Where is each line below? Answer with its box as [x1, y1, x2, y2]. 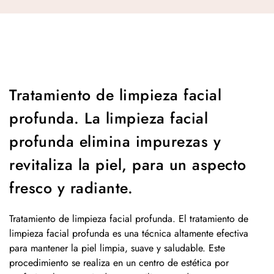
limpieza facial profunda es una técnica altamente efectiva [9, 226, 248, 240]
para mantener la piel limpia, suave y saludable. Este [9, 241, 225, 255]
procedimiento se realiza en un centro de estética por [9, 256, 229, 270]
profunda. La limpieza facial [9, 107, 208, 129]
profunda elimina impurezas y [9, 130, 221, 152]
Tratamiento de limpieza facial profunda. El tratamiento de [9, 212, 248, 226]
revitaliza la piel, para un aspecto [9, 154, 246, 176]
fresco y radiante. [9, 177, 133, 199]
